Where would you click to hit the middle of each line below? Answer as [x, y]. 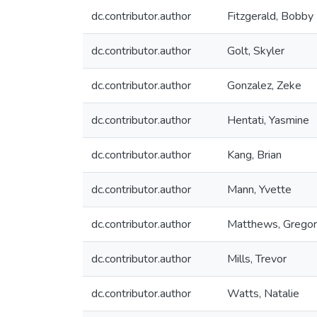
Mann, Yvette [259, 190]
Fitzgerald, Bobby [270, 16]
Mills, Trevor [257, 259]
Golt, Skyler [256, 51]
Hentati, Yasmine [268, 120]
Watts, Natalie [263, 294]
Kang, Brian [254, 155]
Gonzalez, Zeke [264, 86]
